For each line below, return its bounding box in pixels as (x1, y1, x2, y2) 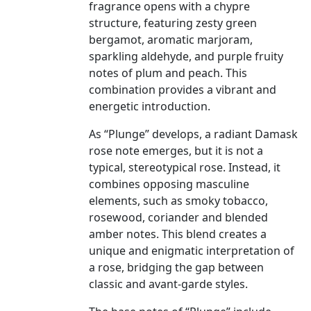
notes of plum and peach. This (89, 65, 247, 81)
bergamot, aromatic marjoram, (89, 32, 253, 48)
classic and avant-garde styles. (89, 276, 248, 292)
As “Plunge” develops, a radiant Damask (89, 126, 298, 142)
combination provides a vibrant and (89, 82, 276, 98)
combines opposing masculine (89, 176, 249, 192)
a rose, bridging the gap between (89, 260, 264, 276)
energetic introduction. (89, 99, 210, 115)
